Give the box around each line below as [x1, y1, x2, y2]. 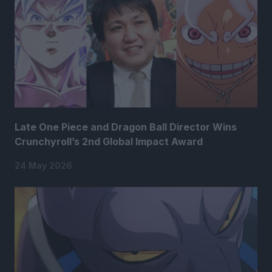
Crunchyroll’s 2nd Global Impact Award [15, 135, 203, 148]
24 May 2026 [15, 160, 72, 171]
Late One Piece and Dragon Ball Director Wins [15, 121, 237, 134]
